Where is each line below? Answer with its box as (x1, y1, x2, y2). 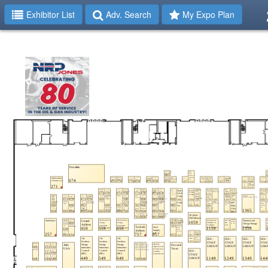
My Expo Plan (182, 8, 234, 20)
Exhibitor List (26, 8, 75, 20)
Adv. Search (106, 8, 151, 20)
